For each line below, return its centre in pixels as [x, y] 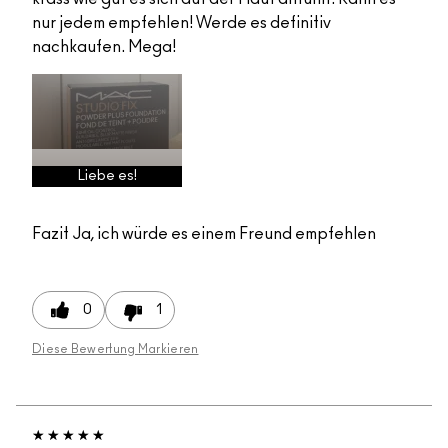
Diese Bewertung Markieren [115, 349]
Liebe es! [107, 176]
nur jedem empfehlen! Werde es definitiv [181, 23]
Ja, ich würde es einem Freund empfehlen [222, 234]
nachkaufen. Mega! [104, 47]
